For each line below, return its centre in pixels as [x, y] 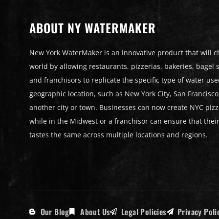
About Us [95, 211]
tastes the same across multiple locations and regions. [119, 134]
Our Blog [55, 211]
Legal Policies [144, 211]
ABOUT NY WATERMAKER [93, 27]
